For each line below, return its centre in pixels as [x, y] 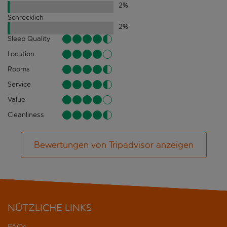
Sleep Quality [29, 39]
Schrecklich [26, 17]
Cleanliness [26, 115]
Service [19, 84]
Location [21, 54]
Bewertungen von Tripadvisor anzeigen [113, 145]
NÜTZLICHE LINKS [50, 207]
